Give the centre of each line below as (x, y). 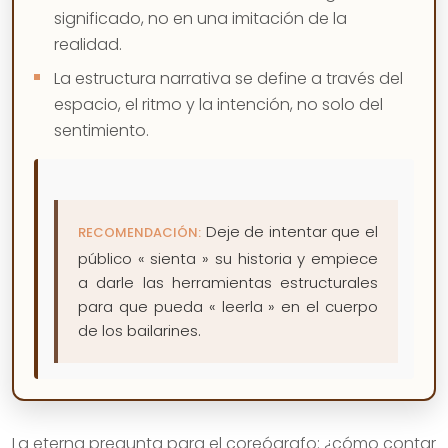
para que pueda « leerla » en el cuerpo (228, 306)
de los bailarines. (139, 330)
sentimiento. (101, 130)
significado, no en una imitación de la (200, 18)
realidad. (88, 44)
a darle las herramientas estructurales (228, 282)
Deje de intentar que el (289, 231)
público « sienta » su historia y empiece (228, 258)
